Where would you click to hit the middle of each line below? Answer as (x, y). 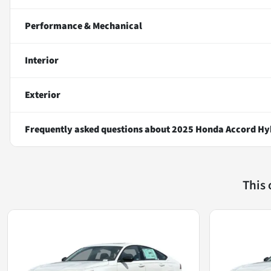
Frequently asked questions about (98, 129)
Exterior (43, 95)
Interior (42, 60)
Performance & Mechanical (83, 26)
